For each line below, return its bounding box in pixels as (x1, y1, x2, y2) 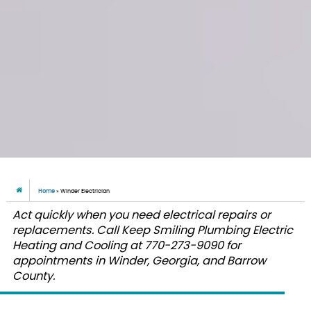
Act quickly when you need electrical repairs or (12, 209, 271, 221)
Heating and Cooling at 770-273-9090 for (12, 239, 241, 251)
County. (12, 270, 55, 282)
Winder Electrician (60, 188, 110, 195)
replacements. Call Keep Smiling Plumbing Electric (12, 224, 293, 236)
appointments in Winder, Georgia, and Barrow (12, 255, 266, 267)
